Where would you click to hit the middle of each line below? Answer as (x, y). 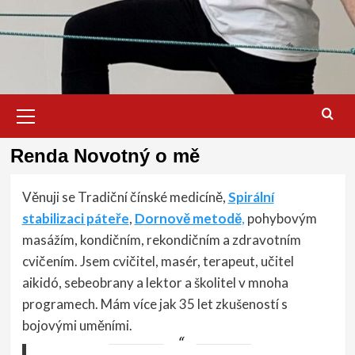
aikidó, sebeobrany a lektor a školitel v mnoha (155, 283)
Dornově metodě (188, 219)
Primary (48, 103)
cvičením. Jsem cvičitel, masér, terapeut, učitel (158, 261)
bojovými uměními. (77, 326)
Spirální (251, 197)
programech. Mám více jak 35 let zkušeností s (155, 304)
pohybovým (281, 219)
